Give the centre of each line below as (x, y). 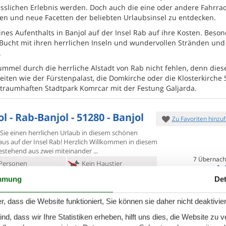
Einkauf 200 (97, 194)
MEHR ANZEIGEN (45, 217)
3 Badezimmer (102, 179)
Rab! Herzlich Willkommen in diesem (103, 142)
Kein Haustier (101, 163)
